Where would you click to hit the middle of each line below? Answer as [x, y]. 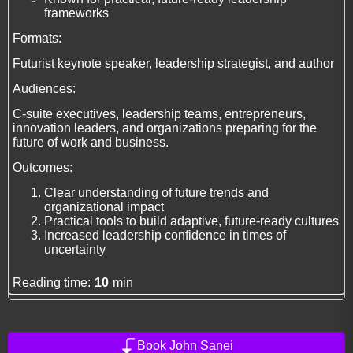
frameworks [76, 13]
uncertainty [75, 250]
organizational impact [104, 207]
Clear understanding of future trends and [156, 193]
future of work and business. [91, 143]
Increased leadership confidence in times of [165, 236]
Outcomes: [43, 168]
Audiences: [44, 89]
